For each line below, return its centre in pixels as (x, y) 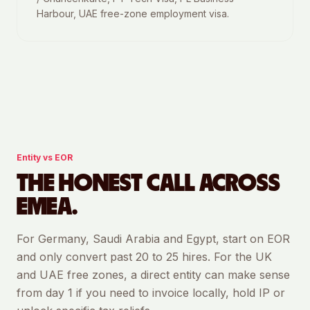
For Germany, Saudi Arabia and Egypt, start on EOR (153, 239)
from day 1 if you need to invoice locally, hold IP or (151, 293)
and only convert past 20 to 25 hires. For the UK (144, 257)
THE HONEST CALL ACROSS (148, 183)
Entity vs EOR (45, 157)
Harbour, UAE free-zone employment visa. (133, 13)
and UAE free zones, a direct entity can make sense (153, 275)
